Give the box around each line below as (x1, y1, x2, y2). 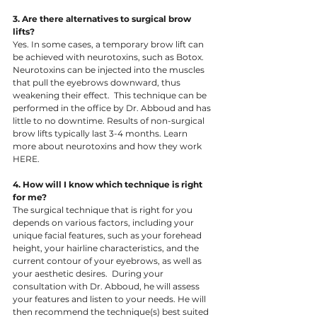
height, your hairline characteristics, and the (13, 243, 201, 254)
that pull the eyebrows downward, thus (13, 77, 183, 88)
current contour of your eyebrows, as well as (13, 255, 204, 267)
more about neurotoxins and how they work (13, 141, 204, 152)
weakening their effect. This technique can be (13, 90, 209, 101)
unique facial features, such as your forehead (13, 230, 204, 241)
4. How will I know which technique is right (13, 179, 204, 190)
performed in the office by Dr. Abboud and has (13, 103, 213, 114)
